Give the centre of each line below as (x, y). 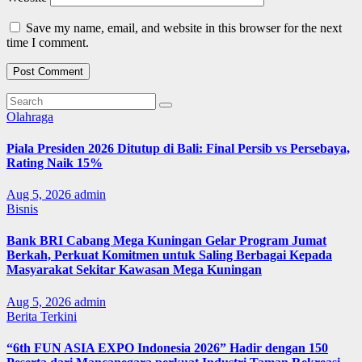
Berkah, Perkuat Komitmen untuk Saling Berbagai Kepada (169, 255)
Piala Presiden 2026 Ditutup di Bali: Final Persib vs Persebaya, (178, 148)
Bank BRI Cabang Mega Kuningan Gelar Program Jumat (166, 241)
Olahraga (30, 116)
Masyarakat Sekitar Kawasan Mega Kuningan (134, 270)
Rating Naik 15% (55, 162)
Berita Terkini (42, 316)
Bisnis (22, 209)
